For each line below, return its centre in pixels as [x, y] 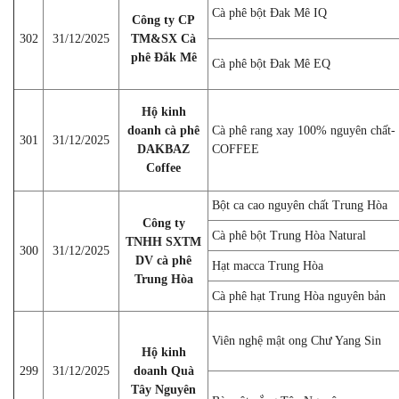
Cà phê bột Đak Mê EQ [271, 63]
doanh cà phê [163, 130]
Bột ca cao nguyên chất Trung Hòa [300, 205]
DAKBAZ [163, 149]
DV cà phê [163, 260]
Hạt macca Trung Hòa [268, 265]
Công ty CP [163, 20]
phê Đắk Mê [163, 57]
